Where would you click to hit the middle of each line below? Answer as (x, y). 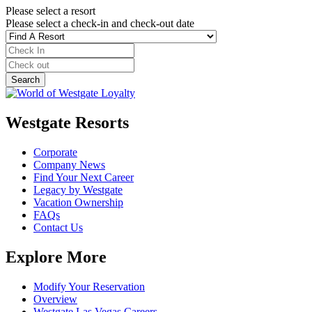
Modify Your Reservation (89, 286)
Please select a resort (50, 11)
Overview (55, 299)
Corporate (55, 153)
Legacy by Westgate (78, 190)
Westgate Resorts (67, 123)
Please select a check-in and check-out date (100, 24)
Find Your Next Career (84, 178)
